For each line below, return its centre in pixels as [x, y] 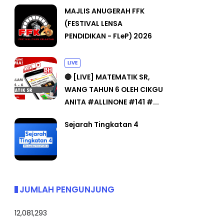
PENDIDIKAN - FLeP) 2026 [108, 36]
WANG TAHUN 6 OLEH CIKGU [114, 89]
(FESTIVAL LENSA [93, 23]
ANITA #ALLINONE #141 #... [112, 102]
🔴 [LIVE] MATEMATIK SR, [107, 77]
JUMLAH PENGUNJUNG [67, 189]
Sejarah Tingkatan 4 [101, 124]
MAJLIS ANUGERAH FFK [104, 11]
